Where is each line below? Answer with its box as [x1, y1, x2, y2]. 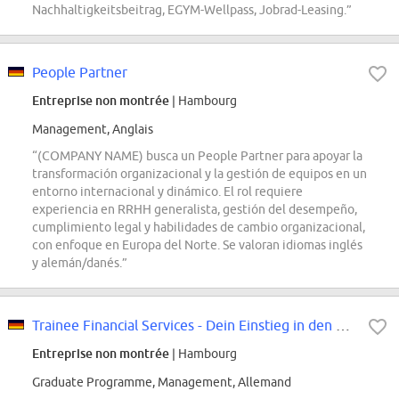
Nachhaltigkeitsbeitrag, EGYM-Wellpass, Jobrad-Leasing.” [32, 3, 352, 18]
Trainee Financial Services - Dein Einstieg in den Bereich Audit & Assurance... [336, 317, 350, 334]
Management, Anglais [32, 122, 153, 137]
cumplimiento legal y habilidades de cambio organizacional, [32, 220, 365, 235]
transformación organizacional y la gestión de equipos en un [32, 167, 367, 182]
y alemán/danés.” [32, 256, 127, 271]
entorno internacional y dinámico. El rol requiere [32, 184, 303, 199]
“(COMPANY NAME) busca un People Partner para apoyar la [32, 149, 362, 164]
